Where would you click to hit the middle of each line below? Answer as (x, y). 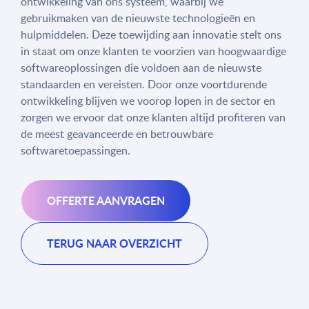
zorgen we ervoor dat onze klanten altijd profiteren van (153, 117)
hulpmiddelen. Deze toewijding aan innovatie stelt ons (151, 34)
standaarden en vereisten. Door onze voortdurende (144, 84)
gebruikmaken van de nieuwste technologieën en (138, 18)
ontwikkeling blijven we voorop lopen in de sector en (148, 101)
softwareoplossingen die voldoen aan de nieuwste (141, 68)
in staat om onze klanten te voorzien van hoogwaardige (153, 51)
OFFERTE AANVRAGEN (106, 200)
